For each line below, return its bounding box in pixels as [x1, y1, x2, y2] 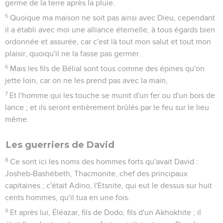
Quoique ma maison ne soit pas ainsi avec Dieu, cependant [10, 13, 216, 22]
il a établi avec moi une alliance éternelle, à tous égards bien [5, 25, 215, 34]
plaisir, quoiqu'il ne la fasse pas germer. [5, 49, 141, 58]
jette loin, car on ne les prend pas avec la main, [5, 76, 168, 85]
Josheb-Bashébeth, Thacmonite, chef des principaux [5, 169, 188, 178]
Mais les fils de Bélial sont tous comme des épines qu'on [10, 64, 205, 73]
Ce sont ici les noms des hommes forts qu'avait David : [10, 157, 199, 166]
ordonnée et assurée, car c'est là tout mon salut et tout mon [5, 37, 211, 46]
